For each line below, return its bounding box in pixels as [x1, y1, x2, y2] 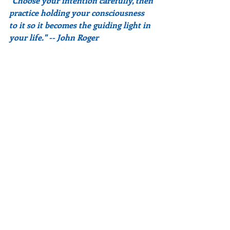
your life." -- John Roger [9, 32, 99, 43]
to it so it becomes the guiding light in [9, 20, 152, 30]
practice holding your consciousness [9, 7, 146, 18]
